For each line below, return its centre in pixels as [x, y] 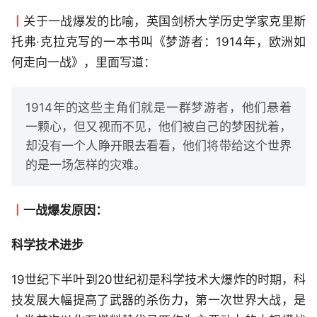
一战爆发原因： [65, 211]
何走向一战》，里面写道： [83, 63]
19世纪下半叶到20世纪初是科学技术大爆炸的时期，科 [158, 280]
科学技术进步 [47, 245]
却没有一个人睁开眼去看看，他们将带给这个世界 [158, 146]
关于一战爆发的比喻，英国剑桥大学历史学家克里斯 [165, 22]
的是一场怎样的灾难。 [86, 165]
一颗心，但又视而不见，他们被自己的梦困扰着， [158, 127]
